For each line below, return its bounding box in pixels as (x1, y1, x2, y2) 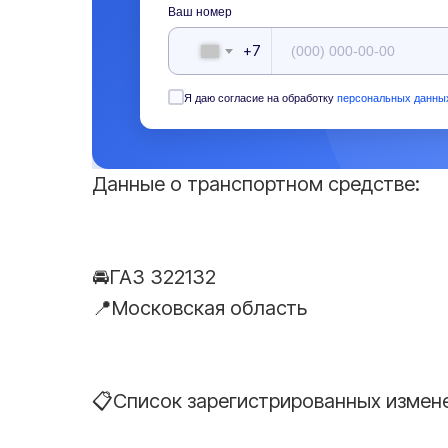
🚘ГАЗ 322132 (92, 265, 216, 290)
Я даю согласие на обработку (184, 92, 337, 105)
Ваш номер (168, 5, 232, 19)
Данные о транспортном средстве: (92, 172, 420, 197)
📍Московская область (92, 296, 307, 321)
